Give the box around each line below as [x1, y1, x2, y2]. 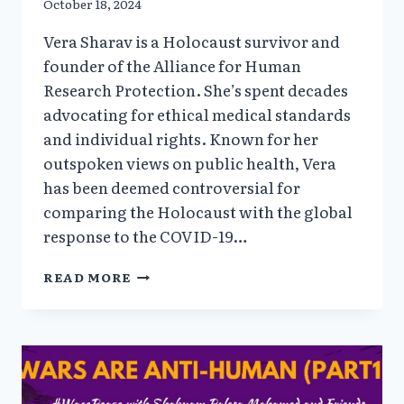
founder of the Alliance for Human [43, 54, 301, 78]
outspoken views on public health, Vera [43, 151, 336, 175]
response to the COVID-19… [43, 225, 247, 248]
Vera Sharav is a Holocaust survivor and [43, 30, 340, 53]
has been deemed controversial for [43, 176, 300, 199]
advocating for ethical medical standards [43, 103, 351, 126]
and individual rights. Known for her [43, 127, 318, 151]
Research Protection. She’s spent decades [43, 78, 348, 102]
